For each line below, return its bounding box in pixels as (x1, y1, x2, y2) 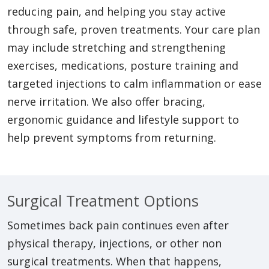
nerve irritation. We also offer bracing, (7, 94, 205, 109)
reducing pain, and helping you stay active (7, 4, 226, 19)
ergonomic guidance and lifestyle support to (7, 112, 239, 127)
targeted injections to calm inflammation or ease (7, 76, 262, 91)
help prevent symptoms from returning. (7, 130, 219, 145)
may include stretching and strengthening (7, 40, 226, 55)
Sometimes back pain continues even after (7, 218, 229, 233)
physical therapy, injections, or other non (7, 236, 222, 251)
